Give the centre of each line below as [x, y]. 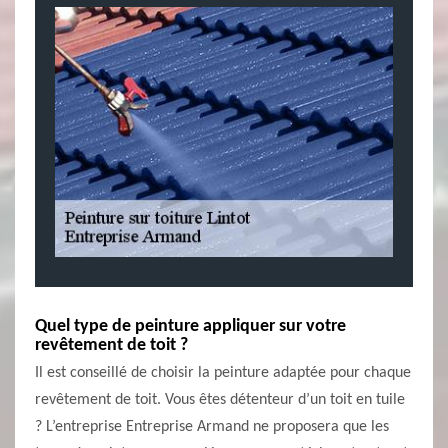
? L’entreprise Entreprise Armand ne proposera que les [212, 427]
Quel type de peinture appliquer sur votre [190, 326]
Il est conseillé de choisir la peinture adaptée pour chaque [223, 373]
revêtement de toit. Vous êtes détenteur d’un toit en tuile [220, 400]
